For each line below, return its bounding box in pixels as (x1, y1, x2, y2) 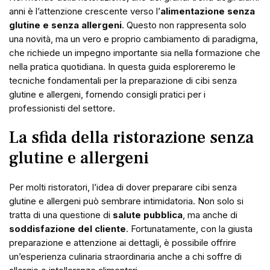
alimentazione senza (160, 5, 255, 17)
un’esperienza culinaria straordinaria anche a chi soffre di (9, 251, 242, 262)
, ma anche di (183, 209, 237, 221)
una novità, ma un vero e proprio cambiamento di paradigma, (9, 33, 258, 45)
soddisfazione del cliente (9, 223, 126, 234)
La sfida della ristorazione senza (9, 127, 254, 148)
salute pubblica (113, 209, 183, 221)
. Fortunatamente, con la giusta (126, 223, 253, 234)
